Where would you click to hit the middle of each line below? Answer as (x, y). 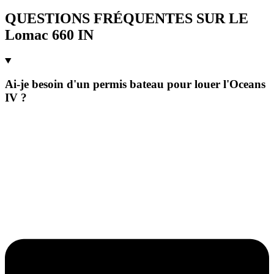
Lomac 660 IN (49, 35)
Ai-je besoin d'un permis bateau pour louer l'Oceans (135, 84)
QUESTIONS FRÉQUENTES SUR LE (127, 18)
